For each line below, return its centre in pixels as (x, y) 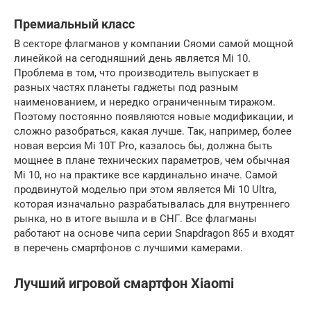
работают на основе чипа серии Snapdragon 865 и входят (154, 234)
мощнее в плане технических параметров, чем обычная (152, 161)
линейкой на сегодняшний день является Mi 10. (132, 59)
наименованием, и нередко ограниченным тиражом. (145, 102)
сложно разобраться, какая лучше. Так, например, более (153, 132)
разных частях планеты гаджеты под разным (126, 88)
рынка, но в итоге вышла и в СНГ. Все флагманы (135, 219)
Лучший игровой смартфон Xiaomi (124, 283)
